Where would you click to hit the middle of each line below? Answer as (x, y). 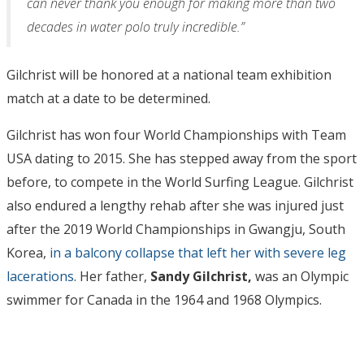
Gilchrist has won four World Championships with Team (176, 135)
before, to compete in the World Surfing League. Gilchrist (180, 182)
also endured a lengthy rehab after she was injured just (175, 206)
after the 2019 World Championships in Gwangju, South (176, 230)
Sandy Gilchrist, (201, 277)
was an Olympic (300, 277)
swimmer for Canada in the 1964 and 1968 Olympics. (164, 300)
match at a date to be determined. (108, 99)
